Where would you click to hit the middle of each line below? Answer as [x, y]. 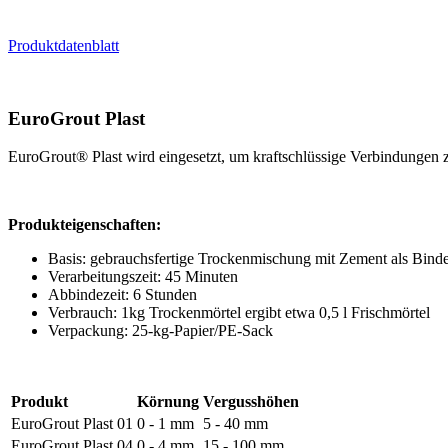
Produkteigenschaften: [84, 225]
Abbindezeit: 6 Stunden [122, 295]
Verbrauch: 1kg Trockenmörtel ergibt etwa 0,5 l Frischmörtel [239, 313]
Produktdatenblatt [63, 45]
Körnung [168, 402]
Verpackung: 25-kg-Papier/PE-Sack [160, 331]
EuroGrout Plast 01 [72, 424]
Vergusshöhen [251, 402]
